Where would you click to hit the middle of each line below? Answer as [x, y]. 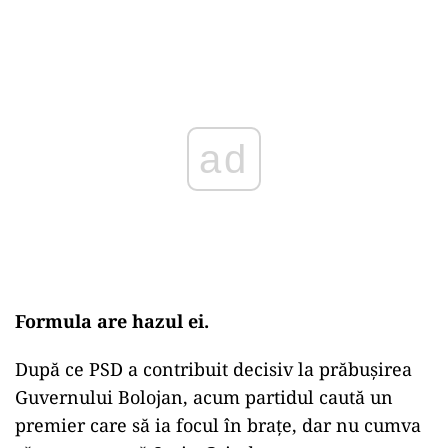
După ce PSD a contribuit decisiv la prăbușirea [213, 369]
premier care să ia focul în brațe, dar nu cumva [218, 425]
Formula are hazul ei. [112, 321]
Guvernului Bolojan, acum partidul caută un [204, 397]
